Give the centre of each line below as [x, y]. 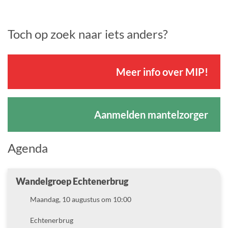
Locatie [27, 219]
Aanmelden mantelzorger [151, 114]
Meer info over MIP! [162, 72]
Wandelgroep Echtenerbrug [72, 181]
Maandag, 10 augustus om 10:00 [81, 199]
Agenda [28, 148]
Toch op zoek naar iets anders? [88, 34]
